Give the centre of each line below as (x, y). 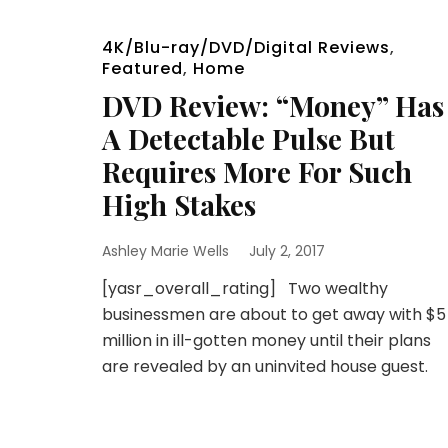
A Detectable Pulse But (248, 138)
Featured (142, 68)
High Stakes (179, 204)
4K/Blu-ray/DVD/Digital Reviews (246, 47)
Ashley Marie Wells (165, 251)
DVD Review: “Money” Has (273, 105)
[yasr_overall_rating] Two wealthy (245, 288)
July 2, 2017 (287, 251)
